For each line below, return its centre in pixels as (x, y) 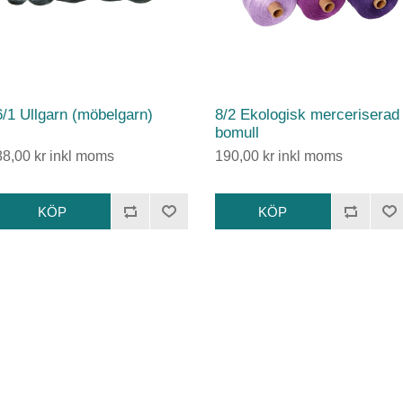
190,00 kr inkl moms (278, 157)
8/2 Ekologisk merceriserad (307, 115)
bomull (237, 133)
